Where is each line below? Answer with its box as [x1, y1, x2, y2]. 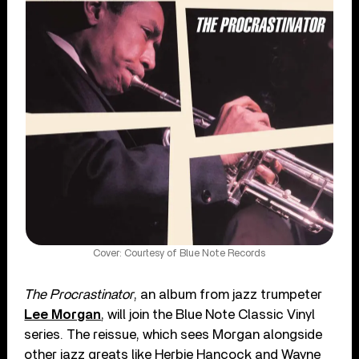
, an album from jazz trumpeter [134, 288, 323, 302]
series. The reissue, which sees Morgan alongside [24, 328, 323, 342]
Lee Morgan [24, 308, 102, 322]
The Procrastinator [24, 288, 135, 302]
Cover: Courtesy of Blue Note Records [93, 248, 266, 260]
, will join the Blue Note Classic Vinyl [101, 308, 316, 322]
